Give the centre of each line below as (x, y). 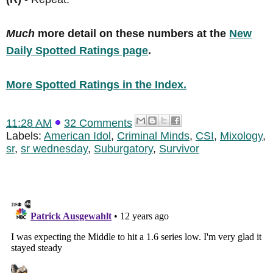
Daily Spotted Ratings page (77, 51)
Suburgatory (123, 148)
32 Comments (98, 123)
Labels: (25, 136)
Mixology (241, 136)
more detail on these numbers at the (132, 34)
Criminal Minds (153, 136)
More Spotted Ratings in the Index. (96, 85)
